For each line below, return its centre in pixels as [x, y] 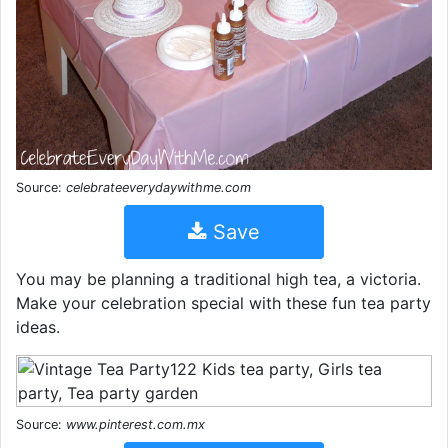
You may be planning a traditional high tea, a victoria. [218, 279]
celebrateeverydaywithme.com [158, 188]
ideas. [38, 327]
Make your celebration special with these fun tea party [223, 303]
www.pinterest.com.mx [135, 425]
